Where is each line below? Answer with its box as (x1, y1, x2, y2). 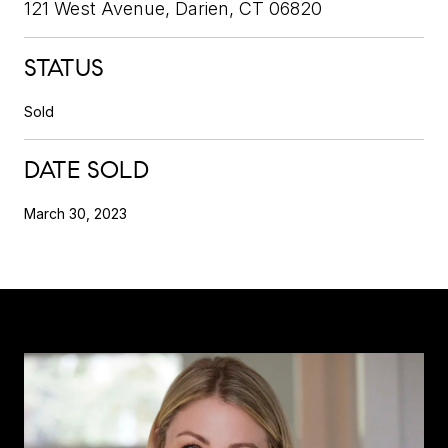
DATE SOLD (24, 154, 149, 185)
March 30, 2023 (24, 204, 127, 222)
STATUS (24, 52, 104, 83)
